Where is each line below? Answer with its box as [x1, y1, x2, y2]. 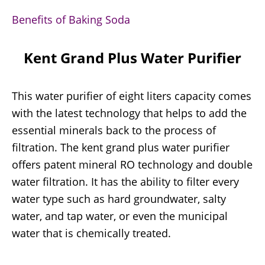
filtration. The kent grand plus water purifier [12, 140, 230, 155]
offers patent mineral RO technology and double [12, 157, 253, 172]
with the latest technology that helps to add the [12, 106, 247, 121]
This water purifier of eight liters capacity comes [12, 89, 251, 104]
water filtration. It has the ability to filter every [12, 174, 239, 189]
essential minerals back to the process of [12, 123, 216, 138]
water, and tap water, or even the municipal [12, 209, 228, 224]
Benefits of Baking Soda [12, 12, 130, 27]
